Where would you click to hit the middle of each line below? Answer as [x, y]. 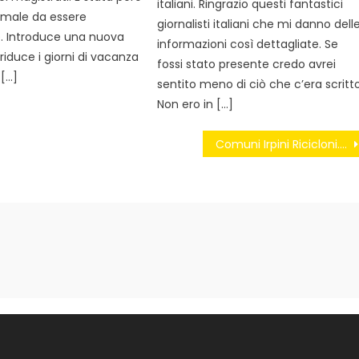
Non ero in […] [196, 105]
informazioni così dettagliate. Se [248, 44]
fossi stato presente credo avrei [247, 65]
